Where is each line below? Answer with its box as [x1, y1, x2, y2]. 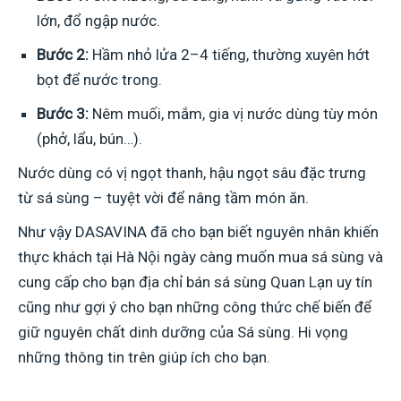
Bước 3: [37, 105, 89, 124]
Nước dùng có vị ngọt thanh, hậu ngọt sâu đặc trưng [18, 164, 366, 183]
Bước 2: [37, 46, 89, 64]
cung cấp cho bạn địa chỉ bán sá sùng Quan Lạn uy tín [18, 273, 372, 292]
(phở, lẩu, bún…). [37, 130, 142, 149]
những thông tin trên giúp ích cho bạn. [18, 348, 270, 367]
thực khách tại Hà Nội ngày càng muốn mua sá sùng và [18, 248, 383, 267]
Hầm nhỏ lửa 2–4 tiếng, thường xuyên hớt [89, 46, 370, 64]
